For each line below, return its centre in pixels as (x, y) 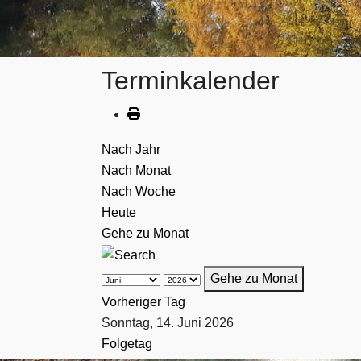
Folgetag (127, 343)
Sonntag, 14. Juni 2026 (168, 322)
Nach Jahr (131, 150)
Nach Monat (136, 171)
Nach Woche (139, 192)
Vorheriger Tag (143, 301)
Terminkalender (191, 81)
